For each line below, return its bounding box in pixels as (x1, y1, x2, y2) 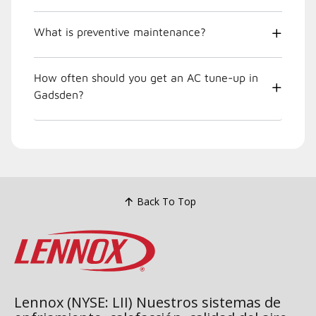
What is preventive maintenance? (34, 25, 206, 38)
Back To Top (136, 195, 196, 209)
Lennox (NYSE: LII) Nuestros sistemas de (14, 292, 281, 312)
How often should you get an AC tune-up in (34, 71, 258, 84)
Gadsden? (34, 87, 84, 101)
